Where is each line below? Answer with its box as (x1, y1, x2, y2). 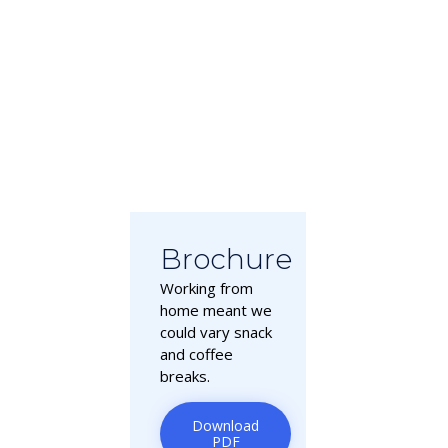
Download (192, 416, 259, 436)
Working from (160, 278, 253, 299)
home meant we (160, 300, 272, 321)
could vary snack (160, 322, 272, 343)
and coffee (160, 344, 233, 365)
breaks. (160, 366, 210, 387)
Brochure (160, 242, 292, 277)
